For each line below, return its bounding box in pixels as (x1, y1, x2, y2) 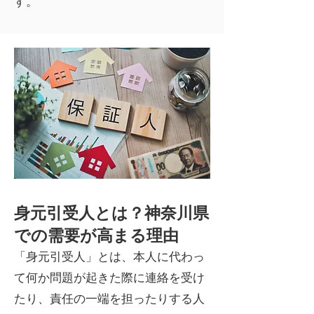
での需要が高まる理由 (14, 226, 179, 245)
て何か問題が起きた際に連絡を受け (14, 271, 205, 285)
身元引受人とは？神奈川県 (14, 204, 209, 222)
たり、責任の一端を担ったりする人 (14, 292, 205, 306)
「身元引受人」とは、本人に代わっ (14, 250, 205, 264)
